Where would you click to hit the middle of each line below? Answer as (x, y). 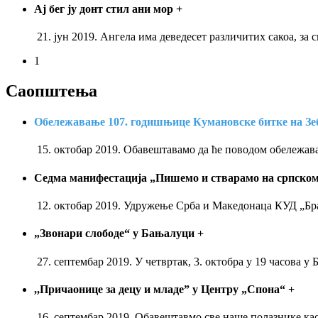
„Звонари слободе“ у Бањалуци (116, 234)
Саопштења (51, 91)
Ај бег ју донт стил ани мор (105, 9)
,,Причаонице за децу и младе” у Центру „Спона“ (161, 289)
